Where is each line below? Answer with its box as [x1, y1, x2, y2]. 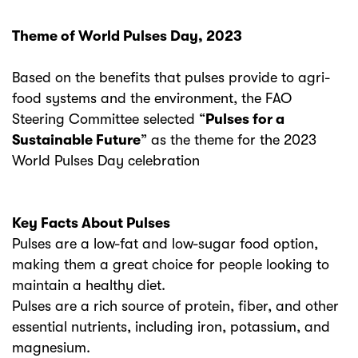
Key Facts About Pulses [12, 215, 170, 231]
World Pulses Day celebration [12, 153, 200, 169]
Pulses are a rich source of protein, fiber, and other [12, 298, 339, 314]
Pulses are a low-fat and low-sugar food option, [12, 236, 318, 252]
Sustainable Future [12, 132, 141, 148]
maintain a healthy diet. [12, 277, 165, 293]
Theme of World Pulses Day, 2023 [12, 28, 242, 44]
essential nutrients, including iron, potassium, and [12, 319, 330, 335]
